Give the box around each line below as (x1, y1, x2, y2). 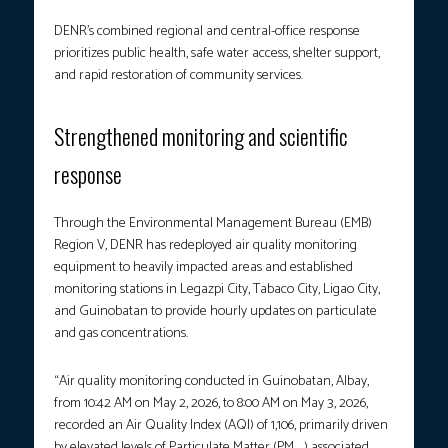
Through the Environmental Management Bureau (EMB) (54, 211, 372, 235)
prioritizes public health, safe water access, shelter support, (54, 41, 380, 65)
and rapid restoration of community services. (54, 63, 303, 87)
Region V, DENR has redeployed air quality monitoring (54, 233, 357, 257)
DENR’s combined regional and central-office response (54, 19, 360, 43)
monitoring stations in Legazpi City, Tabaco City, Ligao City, (54, 277, 380, 301)
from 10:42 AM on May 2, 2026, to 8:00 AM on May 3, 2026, (54, 391, 368, 415)
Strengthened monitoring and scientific (54, 119, 348, 152)
